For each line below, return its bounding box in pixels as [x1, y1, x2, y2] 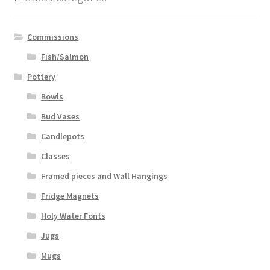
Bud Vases [40, 110, 80, 122]
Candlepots [40, 130, 84, 142]
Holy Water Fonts [40, 210, 105, 221]
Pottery [27, 71, 56, 82]
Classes [40, 150, 70, 162]
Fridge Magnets [40, 190, 99, 201]
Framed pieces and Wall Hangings [40, 170, 168, 181]
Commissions [27, 31, 79, 42]
